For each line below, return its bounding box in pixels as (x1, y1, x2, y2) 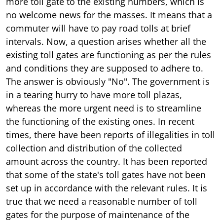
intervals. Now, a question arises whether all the (6, 35, 206, 47)
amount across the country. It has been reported (6, 155, 207, 167)
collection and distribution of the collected (6, 142, 182, 154)
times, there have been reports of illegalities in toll (6, 128, 215, 141)
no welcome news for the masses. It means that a (6, 8, 212, 21)
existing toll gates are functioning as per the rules (6, 48, 211, 61)
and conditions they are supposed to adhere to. (6, 62, 203, 74)
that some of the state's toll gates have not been (6, 168, 206, 181)
